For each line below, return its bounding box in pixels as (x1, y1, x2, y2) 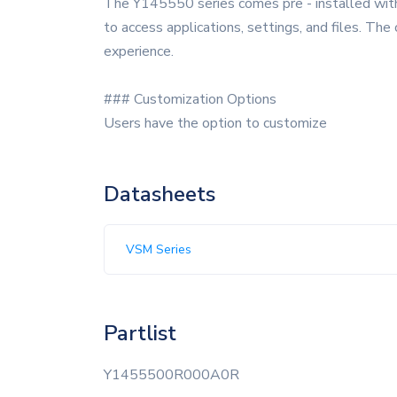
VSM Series (126, 241, 191, 258)
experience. (104, 42, 174, 61)
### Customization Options (104, 90, 276, 109)
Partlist (104, 319, 176, 347)
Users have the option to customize (104, 113, 327, 133)
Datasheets (104, 180, 215, 208)
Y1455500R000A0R (104, 365, 239, 385)
